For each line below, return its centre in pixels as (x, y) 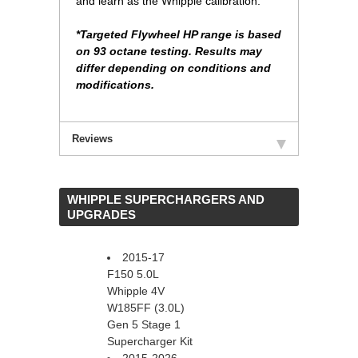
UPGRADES (101, 215)
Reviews (92, 139)
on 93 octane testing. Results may (169, 52)
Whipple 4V (136, 291)
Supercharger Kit (150, 342)
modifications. (115, 85)
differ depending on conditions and (173, 68)
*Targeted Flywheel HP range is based (179, 35)
